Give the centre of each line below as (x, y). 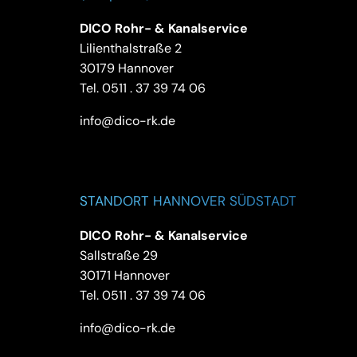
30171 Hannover (124, 275)
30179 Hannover (126, 68)
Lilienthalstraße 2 (130, 48)
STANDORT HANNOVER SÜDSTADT (188, 200)
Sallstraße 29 (118, 255)
